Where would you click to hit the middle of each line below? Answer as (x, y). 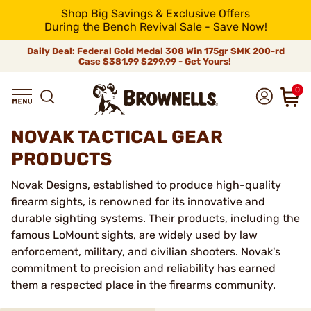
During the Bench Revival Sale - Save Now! (155, 27)
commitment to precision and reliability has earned (143, 268)
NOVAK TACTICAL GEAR (117, 137)
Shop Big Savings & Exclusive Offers (155, 14)
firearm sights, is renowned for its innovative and (138, 202)
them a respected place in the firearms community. (143, 285)
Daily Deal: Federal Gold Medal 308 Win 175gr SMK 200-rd (155, 51)
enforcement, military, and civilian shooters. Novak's (146, 252)
